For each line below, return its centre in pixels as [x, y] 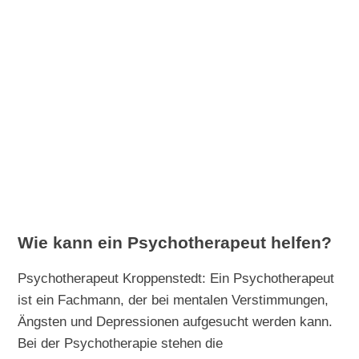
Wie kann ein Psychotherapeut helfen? [175, 242]
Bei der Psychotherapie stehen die [121, 343]
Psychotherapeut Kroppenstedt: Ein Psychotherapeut [176, 278]
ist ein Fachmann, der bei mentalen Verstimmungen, [173, 299]
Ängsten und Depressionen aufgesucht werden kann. [175, 321]
